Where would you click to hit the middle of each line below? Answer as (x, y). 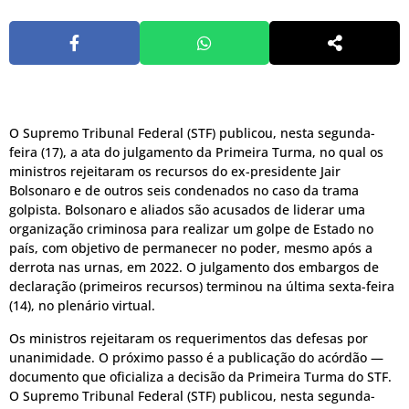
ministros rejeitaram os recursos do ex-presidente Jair (175, 172)
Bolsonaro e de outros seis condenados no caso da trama (184, 191)
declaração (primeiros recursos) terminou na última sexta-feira (202, 287)
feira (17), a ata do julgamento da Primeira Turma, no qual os (196, 152)
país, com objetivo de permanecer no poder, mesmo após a (191, 248)
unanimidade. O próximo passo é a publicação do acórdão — (196, 357)
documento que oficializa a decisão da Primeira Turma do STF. (200, 376)
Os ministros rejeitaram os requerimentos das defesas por (189, 338)
